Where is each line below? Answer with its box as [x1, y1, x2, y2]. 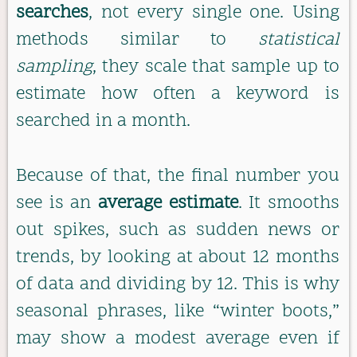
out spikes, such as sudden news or [16, 218, 339, 243]
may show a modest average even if [16, 326, 339, 351]
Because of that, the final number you [16, 163, 339, 189]
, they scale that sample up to [92, 55, 339, 80]
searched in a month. [16, 109, 190, 135]
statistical [258, 28, 339, 53]
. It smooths [237, 190, 340, 216]
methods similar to [16, 28, 258, 53]
